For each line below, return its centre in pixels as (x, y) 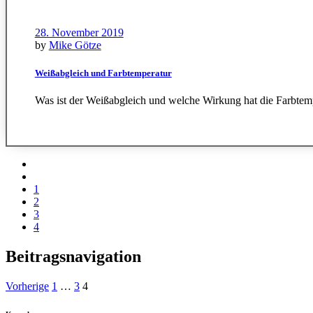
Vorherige (27, 286)
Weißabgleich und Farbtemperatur (103, 73)
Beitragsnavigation (73, 257)
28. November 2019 (79, 33)
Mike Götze (75, 45)
